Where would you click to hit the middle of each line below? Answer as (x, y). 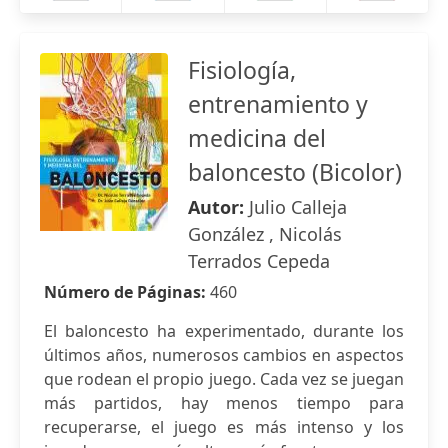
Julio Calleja (298, 207)
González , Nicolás (265, 234)
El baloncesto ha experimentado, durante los (224, 331)
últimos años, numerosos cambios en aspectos (224, 355)
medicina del (257, 138)
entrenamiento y (278, 104)
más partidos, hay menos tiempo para (224, 403)
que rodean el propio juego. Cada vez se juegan (224, 379)
